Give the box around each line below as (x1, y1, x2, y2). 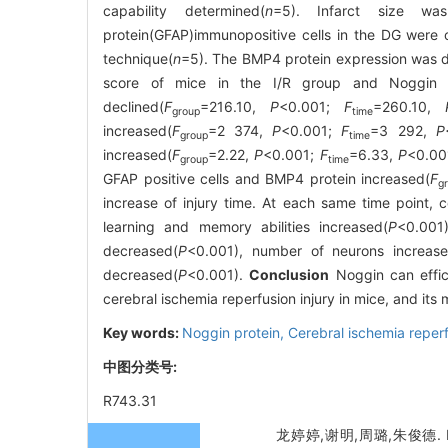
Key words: (103, 324, 182, 342)
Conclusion (249, 266, 330, 284)
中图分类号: (103, 358, 180, 376)
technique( (103, 50, 173, 68)
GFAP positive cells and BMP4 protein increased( (103, 170, 431, 188)
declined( (103, 98, 164, 116)
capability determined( (103, 2, 265, 20)
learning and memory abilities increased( (103, 218, 389, 236)
